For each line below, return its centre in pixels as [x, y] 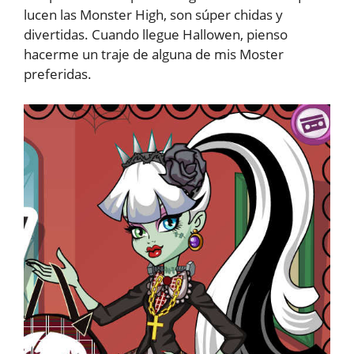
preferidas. [58, 74]
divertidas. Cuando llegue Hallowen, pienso [156, 34]
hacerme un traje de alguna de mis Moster [154, 54]
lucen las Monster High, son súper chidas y [153, 15]
